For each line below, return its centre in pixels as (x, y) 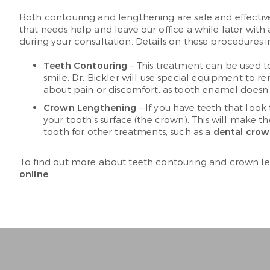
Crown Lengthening (90, 108)
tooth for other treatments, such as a (128, 132)
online (34, 174)
